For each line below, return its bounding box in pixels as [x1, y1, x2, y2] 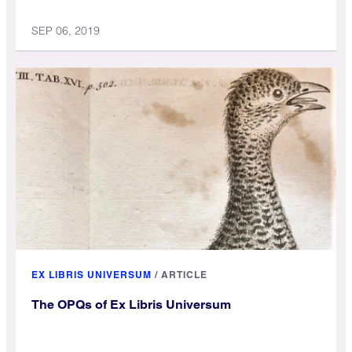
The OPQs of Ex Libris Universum [31, 296, 231, 312]
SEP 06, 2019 [31, 23, 100, 38]
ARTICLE [161, 268, 207, 280]
